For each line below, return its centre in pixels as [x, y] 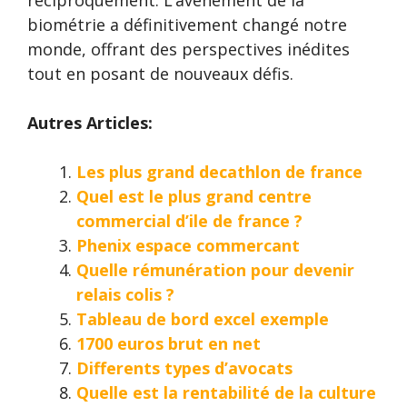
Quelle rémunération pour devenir [215, 270]
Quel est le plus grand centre [194, 197]
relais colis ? [125, 295]
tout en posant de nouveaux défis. [160, 74]
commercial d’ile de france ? [189, 221]
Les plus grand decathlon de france [219, 172]
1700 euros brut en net [169, 344]
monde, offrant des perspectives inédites [189, 50]
